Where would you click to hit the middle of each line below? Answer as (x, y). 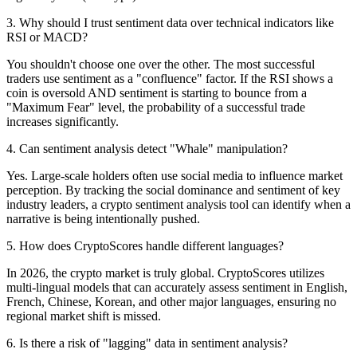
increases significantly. (63, 121)
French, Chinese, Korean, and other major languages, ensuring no (171, 301)
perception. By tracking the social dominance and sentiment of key (173, 190)
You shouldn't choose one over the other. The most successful (161, 64)
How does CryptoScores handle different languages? (151, 245)
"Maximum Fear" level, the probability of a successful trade (156, 107)
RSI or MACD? (47, 37)
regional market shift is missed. (84, 316)
